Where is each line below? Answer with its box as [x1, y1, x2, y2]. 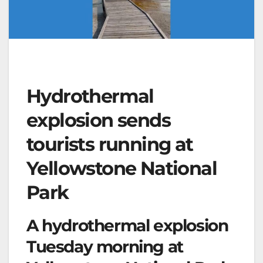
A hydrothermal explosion [26, 215, 228, 235]
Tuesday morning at [26, 236, 183, 257]
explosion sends [26, 108, 170, 131]
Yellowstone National [26, 156, 217, 180]
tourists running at [26, 132, 193, 156]
